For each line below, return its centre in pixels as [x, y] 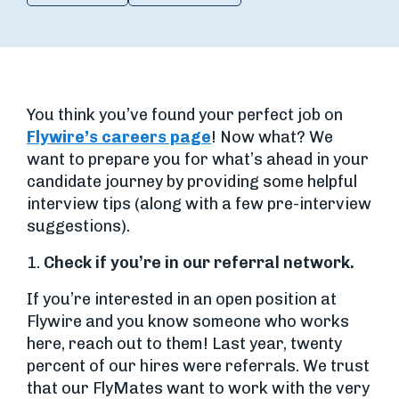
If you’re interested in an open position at [182, 299]
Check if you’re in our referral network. [199, 263]
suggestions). [78, 226]
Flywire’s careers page [119, 137]
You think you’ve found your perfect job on [185, 115]
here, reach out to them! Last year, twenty [184, 344]
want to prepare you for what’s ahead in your [198, 159]
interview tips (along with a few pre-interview [199, 204]
